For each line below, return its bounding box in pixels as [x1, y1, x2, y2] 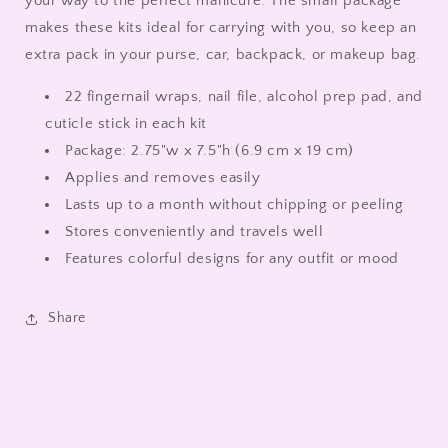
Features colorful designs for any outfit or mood [65, 249, 399, 267]
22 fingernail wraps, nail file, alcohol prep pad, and [65, 87, 423, 105]
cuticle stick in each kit [45, 114, 208, 132]
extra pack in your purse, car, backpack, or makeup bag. [25, 45, 422, 63]
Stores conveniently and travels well [65, 222, 324, 240]
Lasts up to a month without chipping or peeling [65, 195, 404, 213]
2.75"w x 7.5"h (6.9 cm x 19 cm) [131, 141, 355, 159]
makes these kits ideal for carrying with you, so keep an [25, 18, 417, 36]
